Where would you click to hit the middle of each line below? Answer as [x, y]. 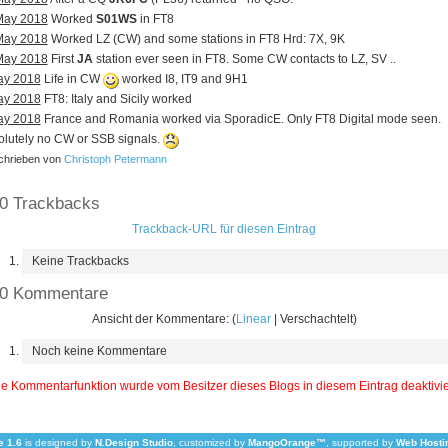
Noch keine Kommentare [99, 351]
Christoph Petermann [115, 159]
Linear [253, 319]
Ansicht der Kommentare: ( [163, 319]
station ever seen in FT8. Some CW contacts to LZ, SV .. [244, 59]
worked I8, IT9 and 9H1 [183, 79]
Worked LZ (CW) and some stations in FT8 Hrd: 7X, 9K [196, 39]
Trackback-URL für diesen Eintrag [224, 229]
